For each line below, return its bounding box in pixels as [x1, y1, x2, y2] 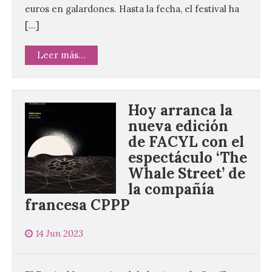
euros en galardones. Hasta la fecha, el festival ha [25, 3, 239, 15]
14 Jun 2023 [36, 228, 83, 240]
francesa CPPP [25, 195, 130, 215]
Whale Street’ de [128, 164, 245, 183]
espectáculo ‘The [128, 148, 247, 168]
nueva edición [128, 117, 228, 136]
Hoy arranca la [128, 101, 233, 120]
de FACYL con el [128, 132, 244, 152]
